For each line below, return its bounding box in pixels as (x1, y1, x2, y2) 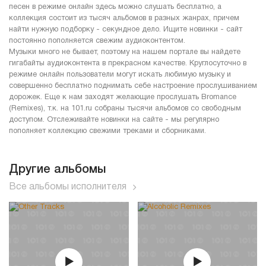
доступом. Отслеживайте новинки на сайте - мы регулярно (9, 116, 219, 123)
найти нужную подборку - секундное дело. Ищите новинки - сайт (9, 26, 242, 33)
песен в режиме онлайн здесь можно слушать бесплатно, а (9, 3, 221, 11)
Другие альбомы (9, 164, 106, 175)
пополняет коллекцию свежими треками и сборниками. (9, 127, 206, 135)
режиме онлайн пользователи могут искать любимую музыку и (9, 71, 231, 78)
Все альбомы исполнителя (9, 182, 126, 191)
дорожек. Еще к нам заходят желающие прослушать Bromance (9, 93, 236, 101)
